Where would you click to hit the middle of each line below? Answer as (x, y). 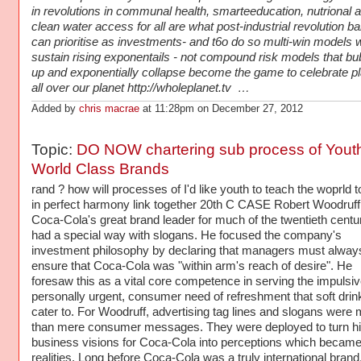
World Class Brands (100, 169)
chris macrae (109, 108)
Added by (55, 108)
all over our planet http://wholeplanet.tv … (140, 88)
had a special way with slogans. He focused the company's (186, 236)
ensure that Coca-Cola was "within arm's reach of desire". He (191, 266)
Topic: (54, 150)
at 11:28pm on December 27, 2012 (221, 108)
